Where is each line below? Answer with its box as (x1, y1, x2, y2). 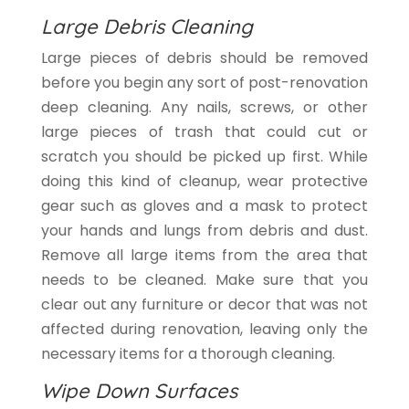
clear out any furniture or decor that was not (40, 294, 369, 316)
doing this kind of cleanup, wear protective (40, 171, 369, 193)
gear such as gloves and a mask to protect (40, 195, 369, 217)
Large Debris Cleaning (40, 14, 253, 40)
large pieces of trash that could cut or (40, 121, 369, 143)
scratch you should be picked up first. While (40, 146, 369, 168)
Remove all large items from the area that (40, 245, 369, 267)
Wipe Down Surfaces (40, 378, 237, 404)
